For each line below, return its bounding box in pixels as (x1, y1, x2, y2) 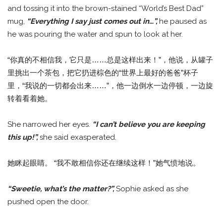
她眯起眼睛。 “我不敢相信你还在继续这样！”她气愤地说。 (7, 159, 200, 167)
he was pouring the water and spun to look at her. (7, 30, 183, 39)
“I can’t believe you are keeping (92, 120, 205, 129)
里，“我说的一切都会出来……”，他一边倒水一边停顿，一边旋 (7, 81, 213, 90)
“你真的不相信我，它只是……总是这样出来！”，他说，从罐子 (7, 55, 213, 64)
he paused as (157, 17, 207, 26)
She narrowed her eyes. (7, 120, 92, 129)
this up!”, (7, 133, 40, 142)
